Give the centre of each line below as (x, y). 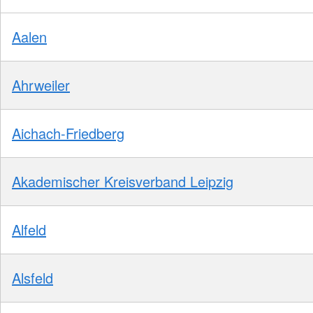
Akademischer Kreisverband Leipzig (123, 181)
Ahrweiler (41, 85)
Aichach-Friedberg (68, 133)
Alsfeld (32, 277)
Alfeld (29, 229)
